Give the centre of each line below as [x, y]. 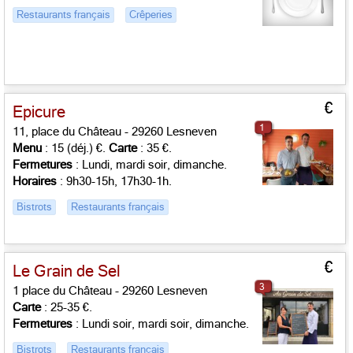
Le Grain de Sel [67, 271]
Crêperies [151, 15]
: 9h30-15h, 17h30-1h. [114, 181]
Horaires [35, 181]
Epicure [39, 112]
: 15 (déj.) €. [75, 148]
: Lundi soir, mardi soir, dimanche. [161, 324]
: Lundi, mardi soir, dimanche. [150, 165]
